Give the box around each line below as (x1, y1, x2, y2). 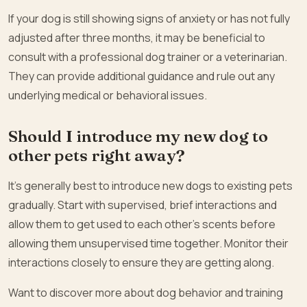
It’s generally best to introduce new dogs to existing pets (8, 177, 293, 193)
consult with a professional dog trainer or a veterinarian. (8, 49, 287, 64)
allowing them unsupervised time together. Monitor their (8, 235, 288, 251)
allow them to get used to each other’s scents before (8, 216, 275, 232)
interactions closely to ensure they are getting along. (8, 254, 274, 270)
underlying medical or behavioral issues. (8, 87, 207, 103)
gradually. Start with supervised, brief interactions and (8, 197, 277, 212)
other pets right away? (8, 145, 186, 165)
